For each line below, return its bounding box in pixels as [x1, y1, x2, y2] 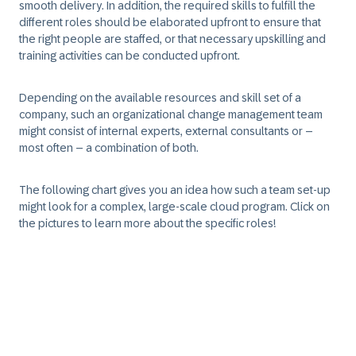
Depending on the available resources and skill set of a [19, 91, 301, 104]
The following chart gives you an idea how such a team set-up [19, 184, 331, 196]
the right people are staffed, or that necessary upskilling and [19, 33, 326, 45]
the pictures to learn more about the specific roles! [19, 217, 276, 230]
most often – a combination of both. [19, 141, 199, 154]
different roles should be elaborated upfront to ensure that [19, 16, 321, 29]
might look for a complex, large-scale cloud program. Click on [19, 200, 330, 213]
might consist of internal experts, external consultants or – [19, 125, 313, 137]
